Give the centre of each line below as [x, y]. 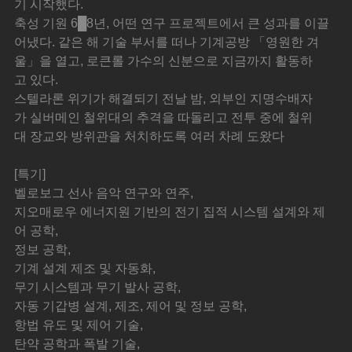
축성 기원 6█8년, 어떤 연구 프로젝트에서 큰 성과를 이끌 [172, 24]
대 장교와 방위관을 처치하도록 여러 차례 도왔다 [150, 137]
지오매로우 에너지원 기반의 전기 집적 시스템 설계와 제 [170, 212]
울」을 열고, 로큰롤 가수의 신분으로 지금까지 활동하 [164, 61]
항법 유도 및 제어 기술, [79, 325]
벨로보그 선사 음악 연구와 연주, [104, 193]
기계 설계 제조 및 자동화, [85, 269]
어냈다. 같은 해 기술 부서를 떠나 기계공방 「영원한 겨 [167, 42]
